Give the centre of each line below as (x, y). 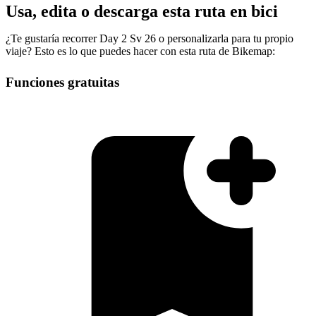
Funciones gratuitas (62, 82)
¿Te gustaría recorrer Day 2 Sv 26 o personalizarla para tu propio (150, 38)
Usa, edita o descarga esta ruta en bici (142, 11)
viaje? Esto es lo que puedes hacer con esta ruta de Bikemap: (140, 51)
